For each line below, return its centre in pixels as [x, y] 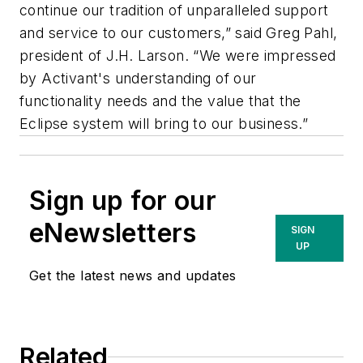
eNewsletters [113, 233]
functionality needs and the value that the [160, 101]
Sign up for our [123, 201]
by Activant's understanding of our [138, 78]
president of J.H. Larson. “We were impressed [178, 56]
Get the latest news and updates [133, 275]
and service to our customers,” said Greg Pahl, [179, 33]
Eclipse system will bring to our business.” [164, 124]
